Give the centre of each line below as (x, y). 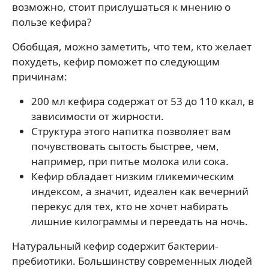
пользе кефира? (52, 22)
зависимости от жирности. (98, 116)
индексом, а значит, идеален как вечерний (140, 191)
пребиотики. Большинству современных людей (132, 261)
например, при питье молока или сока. (130, 161)
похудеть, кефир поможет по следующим (116, 62)
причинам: (40, 77)
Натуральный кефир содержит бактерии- (115, 246)
